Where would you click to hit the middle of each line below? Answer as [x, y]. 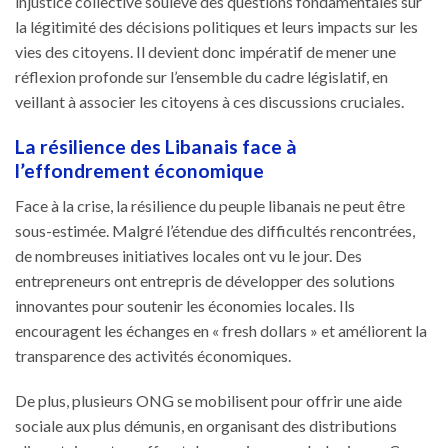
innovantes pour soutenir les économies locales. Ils [185, 305]
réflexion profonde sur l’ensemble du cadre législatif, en [201, 77]
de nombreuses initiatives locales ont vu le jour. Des [188, 255]
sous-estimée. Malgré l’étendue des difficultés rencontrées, [215, 230]
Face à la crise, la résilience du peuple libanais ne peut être [210, 205]
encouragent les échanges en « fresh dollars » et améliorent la [221, 330]
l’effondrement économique [139, 170]
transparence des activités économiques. [153, 355]
